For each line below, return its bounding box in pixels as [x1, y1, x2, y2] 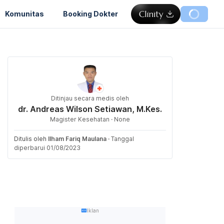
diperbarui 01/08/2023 [14, 144, 80, 151]
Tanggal [111, 135, 134, 142]
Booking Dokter [63, 9, 118, 18]
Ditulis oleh [14, 135, 48, 142]
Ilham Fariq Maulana [48, 135, 106, 142]
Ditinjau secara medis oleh [51, 94, 129, 102]
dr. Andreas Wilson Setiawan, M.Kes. [18, 104, 162, 114]
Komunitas [5, 9, 44, 18]
